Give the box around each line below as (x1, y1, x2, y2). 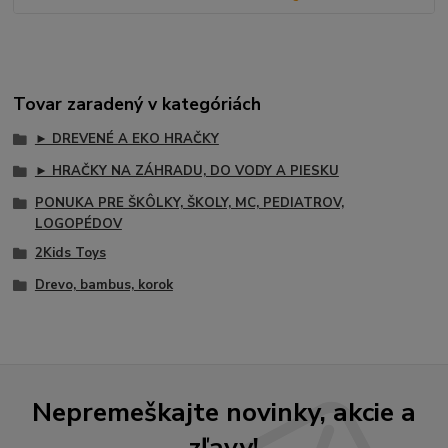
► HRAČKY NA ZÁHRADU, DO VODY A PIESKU (34, 161, 339, 180)
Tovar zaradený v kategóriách (13, 91, 262, 116)
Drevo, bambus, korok (34, 276, 173, 295)
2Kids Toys (34, 244, 106, 263)
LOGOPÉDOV (34, 214, 122, 233)
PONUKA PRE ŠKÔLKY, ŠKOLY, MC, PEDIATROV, (34, 193, 344, 212)
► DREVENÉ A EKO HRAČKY (34, 130, 219, 149)
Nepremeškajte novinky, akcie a (32, 394, 416, 431)
